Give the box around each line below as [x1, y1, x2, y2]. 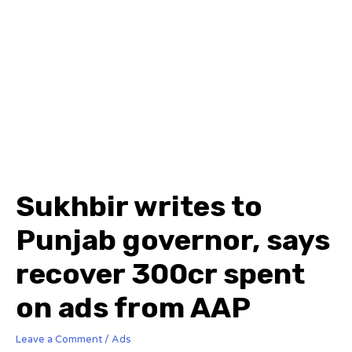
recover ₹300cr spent [16, 256, 305, 291]
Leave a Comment [16, 332, 102, 346]
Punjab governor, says [16, 222, 330, 257]
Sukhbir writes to [16, 189, 262, 223]
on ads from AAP [16, 290, 251, 324]
